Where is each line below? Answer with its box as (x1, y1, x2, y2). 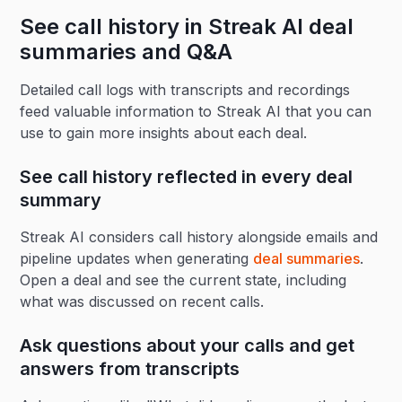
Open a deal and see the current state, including (20, 270, 347, 289)
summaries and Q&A (20, 38, 233, 65)
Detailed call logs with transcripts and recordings (20, 80, 351, 99)
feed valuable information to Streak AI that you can (20, 101, 372, 120)
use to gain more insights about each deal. (20, 123, 308, 142)
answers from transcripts (20, 357, 240, 380)
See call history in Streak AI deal (20, 13, 354, 39)
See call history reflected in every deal (20, 165, 354, 188)
